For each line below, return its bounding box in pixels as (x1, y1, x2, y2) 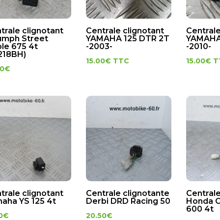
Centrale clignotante (85, 189, 169, 198)
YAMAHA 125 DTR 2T (85, 33, 169, 43)
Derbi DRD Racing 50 (85, 196, 170, 206)
